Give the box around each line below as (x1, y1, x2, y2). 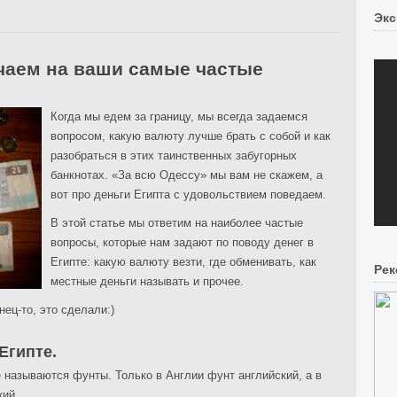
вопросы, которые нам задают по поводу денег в (51, 236, 314, 249)
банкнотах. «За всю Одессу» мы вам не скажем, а (51, 168, 323, 182)
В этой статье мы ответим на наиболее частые (51, 216, 303, 230)
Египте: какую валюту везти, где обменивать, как (51, 255, 316, 269)
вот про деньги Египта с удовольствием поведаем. (51, 188, 326, 201)
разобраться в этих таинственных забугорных (51, 149, 297, 162)
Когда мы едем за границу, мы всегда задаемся (51, 110, 307, 123)
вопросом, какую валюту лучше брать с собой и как (51, 129, 331, 143)
